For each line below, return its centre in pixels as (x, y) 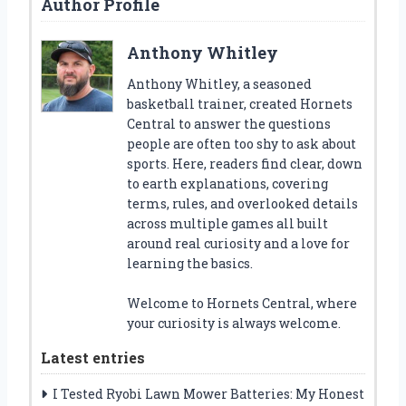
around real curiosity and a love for (238, 243)
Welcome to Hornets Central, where (242, 303)
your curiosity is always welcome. (234, 323)
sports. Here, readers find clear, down (245, 163)
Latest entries (93, 357)
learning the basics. (190, 263)
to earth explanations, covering (227, 183)
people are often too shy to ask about (242, 143)
